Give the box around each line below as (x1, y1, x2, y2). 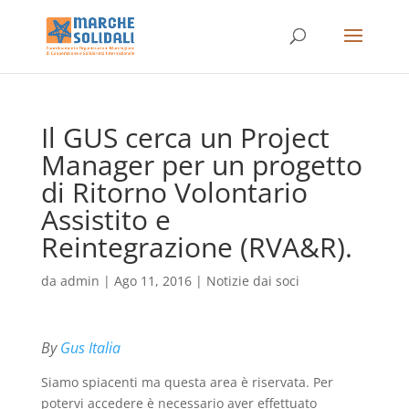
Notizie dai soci (205, 272, 299, 289)
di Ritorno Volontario (40, 173, 308, 211)
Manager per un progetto (40, 146, 362, 184)
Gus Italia (59, 338, 121, 358)
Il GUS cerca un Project (40, 119, 330, 156)
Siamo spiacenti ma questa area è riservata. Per (40, 373, 333, 391)
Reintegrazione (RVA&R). (40, 228, 352, 266)
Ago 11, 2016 (113, 272, 192, 289)
